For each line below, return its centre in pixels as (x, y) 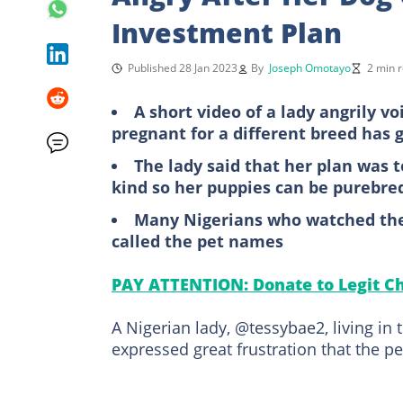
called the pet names (197, 241)
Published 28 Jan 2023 (183, 67)
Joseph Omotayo (310, 67)
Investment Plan (227, 32)
